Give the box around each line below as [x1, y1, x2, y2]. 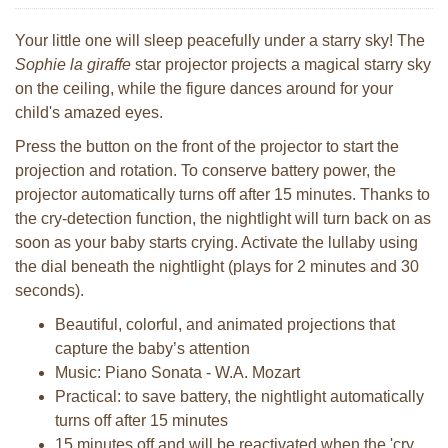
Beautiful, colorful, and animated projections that [55, 316, 395, 333]
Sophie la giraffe [15, 56, 131, 73]
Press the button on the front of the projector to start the [15, 138, 399, 155]
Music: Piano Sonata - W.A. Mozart [55, 364, 300, 381]
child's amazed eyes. [15, 104, 163, 121]
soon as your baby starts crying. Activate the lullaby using [15, 234, 418, 251]
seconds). [15, 282, 84, 299]
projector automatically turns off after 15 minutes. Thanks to [15, 186, 430, 203]
